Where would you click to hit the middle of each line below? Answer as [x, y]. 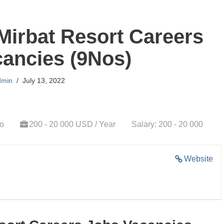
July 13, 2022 [44, 80]
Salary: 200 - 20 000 [167, 124]
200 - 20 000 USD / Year [72, 124]
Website [198, 159]
